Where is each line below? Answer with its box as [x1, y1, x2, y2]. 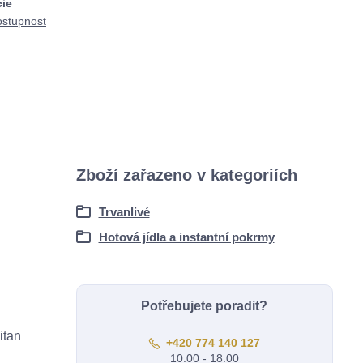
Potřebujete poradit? [141, 299, 268, 313]
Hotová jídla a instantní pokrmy [98, 230, 275, 244]
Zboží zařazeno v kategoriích [75, 166, 297, 184]
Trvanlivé [98, 205, 150, 219]
